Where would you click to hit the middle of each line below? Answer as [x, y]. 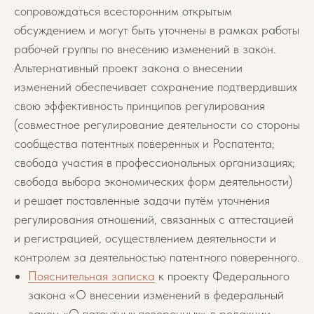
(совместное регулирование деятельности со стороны [157, 124]
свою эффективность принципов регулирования [139, 105]
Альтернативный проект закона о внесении [128, 68]
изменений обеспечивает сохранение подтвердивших [156, 87]
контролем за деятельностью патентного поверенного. [157, 257]
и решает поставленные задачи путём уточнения [142, 200]
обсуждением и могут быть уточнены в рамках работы [157, 30]
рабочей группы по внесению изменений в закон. [145, 49]
